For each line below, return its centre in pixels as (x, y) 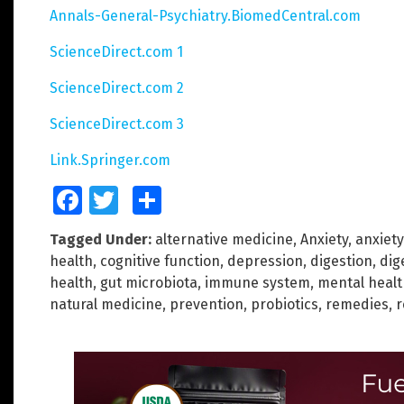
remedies (357, 304)
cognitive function (160, 261)
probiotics (285, 304)
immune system (257, 282)
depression (265, 261)
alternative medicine (224, 239)
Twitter (134, 200)
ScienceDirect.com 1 (116, 51)
